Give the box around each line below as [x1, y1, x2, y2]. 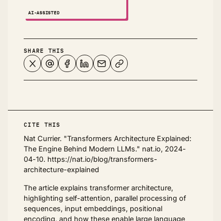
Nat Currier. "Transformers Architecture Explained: [24, 134, 191, 143]
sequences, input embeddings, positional [24, 204, 162, 213]
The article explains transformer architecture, [24, 184, 173, 192]
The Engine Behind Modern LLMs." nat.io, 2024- [24, 145, 186, 153]
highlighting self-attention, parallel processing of [24, 194, 186, 203]
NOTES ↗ [147, 9, 167, 16]
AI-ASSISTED [28, 9, 60, 16]
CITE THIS [24, 121, 61, 129]
